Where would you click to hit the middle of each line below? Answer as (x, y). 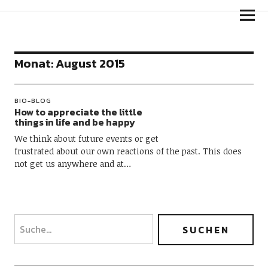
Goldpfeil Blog (64, 15)
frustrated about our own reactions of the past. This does (128, 151)
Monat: (35, 63)
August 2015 (90, 63)
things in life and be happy (74, 122)
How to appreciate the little (78, 112)
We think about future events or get (86, 138)
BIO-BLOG (33, 100)
